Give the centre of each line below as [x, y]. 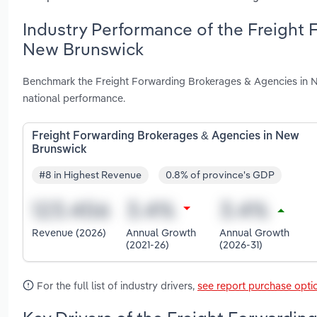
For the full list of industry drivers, [116, 285]
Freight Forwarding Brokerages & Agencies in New [166, 136]
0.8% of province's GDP [220, 175]
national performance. [74, 98]
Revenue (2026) [69, 233]
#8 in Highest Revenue [90, 175]
